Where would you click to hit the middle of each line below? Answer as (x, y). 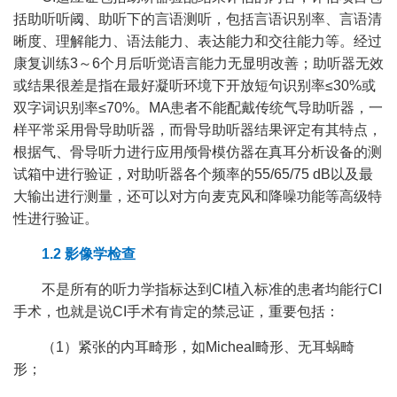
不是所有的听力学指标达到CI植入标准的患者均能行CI (212, 290)
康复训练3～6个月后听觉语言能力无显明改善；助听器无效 (198, 64)
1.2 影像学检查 (89, 254)
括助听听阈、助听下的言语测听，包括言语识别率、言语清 (198, 19)
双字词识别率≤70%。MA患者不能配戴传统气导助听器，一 (198, 108)
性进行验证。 (56, 219)
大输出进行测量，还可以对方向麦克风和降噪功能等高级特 (198, 197)
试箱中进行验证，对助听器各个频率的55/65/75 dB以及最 (193, 175)
